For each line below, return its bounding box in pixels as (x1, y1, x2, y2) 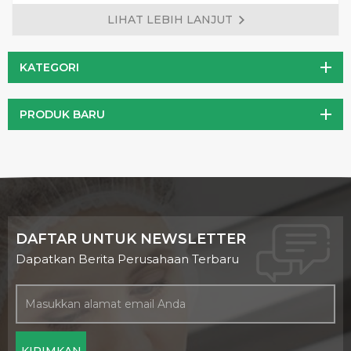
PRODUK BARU (20, 107, 105, 121)
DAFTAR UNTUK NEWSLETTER (16, 230, 246, 248)
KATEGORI (20, 60, 79, 74)
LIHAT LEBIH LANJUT (107, 13, 233, 27)
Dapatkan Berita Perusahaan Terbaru (16, 251, 239, 266)
